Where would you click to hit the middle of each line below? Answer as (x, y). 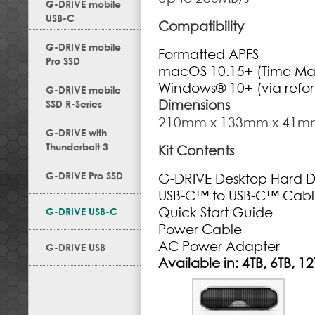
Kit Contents (196, 150)
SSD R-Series (74, 104)
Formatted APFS (208, 54)
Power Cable (200, 229)
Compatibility (201, 26)
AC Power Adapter (219, 246)
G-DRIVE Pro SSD (84, 175)
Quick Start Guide (216, 212)
